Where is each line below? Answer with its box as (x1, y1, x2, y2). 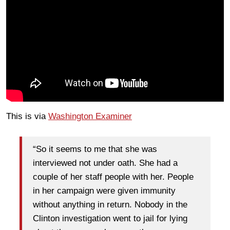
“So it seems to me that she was (33, 144, 157, 154)
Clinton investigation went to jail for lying (33, 213, 187, 223)
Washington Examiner (48, 111, 132, 122)
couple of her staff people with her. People (33, 171, 194, 182)
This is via (6, 111, 48, 122)
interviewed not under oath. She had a (33, 158, 178, 168)
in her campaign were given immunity (33, 185, 176, 196)
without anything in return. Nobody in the (33, 199, 187, 209)
